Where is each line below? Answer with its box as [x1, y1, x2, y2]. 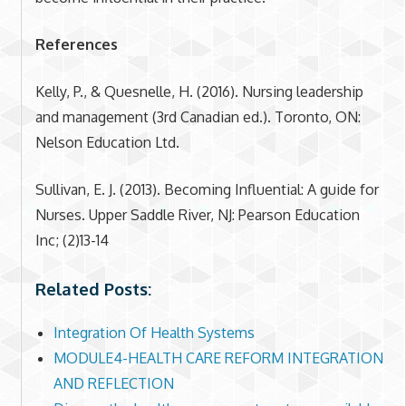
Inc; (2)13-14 [34, 230, 109, 249]
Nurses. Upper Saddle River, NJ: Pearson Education [34, 205, 360, 224]
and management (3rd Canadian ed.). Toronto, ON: [34, 107, 361, 126]
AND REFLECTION [53, 374, 174, 393]
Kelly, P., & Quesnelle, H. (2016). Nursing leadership [34, 82, 363, 101]
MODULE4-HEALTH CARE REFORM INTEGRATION [53, 349, 383, 368]
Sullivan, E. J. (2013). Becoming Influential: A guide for [34, 179, 379, 198]
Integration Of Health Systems [53, 324, 255, 343]
